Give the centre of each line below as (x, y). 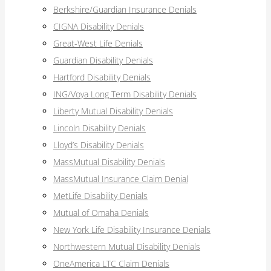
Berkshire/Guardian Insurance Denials (125, 9)
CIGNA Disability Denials (99, 26)
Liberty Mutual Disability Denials (113, 111)
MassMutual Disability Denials (109, 162)
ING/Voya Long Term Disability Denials (125, 94)
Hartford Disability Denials (102, 77)
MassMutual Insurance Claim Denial (121, 179)
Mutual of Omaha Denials (101, 213)
